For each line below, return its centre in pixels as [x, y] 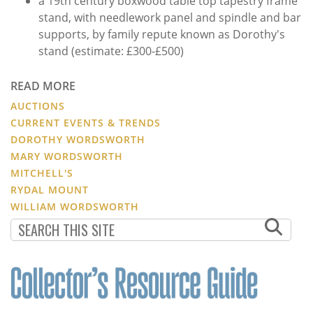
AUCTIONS [38, 105]
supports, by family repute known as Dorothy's [162, 34]
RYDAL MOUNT [50, 189]
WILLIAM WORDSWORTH [75, 206]
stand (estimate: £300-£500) [111, 51]
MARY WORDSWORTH [67, 156]
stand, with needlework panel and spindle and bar [170, 17]
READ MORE [43, 86]
